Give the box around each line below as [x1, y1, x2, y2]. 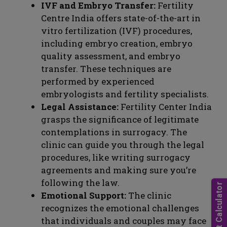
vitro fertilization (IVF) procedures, [41, 24, 192, 36]
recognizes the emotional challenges [41, 202, 199, 214]
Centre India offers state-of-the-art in [41, 12, 201, 24]
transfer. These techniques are [41, 62, 171, 74]
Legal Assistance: [41, 100, 119, 112]
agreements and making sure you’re [41, 164, 196, 176]
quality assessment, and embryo [41, 50, 180, 62]
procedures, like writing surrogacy [41, 151, 191, 163]
